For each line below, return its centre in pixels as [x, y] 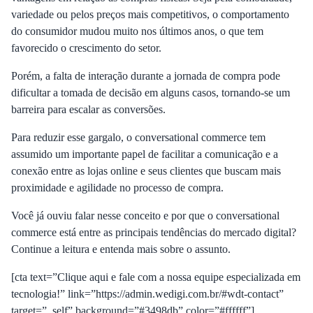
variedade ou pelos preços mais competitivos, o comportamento [150, 14]
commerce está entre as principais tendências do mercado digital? [154, 232]
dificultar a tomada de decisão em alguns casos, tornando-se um [151, 93]
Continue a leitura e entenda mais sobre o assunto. [121, 249]
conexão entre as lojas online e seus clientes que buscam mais [146, 171]
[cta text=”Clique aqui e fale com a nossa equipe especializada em [156, 277]
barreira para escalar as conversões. [90, 109]
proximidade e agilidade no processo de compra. [117, 188]
